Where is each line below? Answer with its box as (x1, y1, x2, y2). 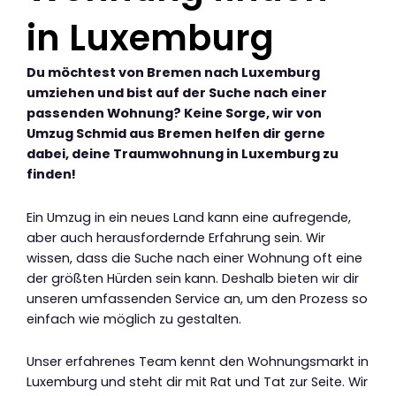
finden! (27, 165, 76, 184)
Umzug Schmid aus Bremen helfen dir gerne (27, 125, 325, 143)
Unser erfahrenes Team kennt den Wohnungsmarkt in (27, 353, 369, 371)
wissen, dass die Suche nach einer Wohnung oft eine (27, 248, 362, 267)
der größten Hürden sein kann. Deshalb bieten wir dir (27, 269, 359, 287)
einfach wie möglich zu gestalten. (27, 309, 241, 328)
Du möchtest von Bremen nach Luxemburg (27, 64, 320, 82)
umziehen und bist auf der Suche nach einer (27, 84, 327, 103)
